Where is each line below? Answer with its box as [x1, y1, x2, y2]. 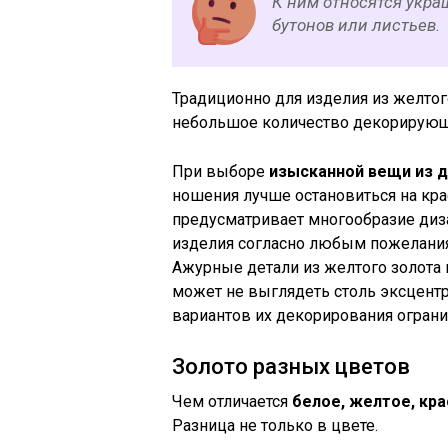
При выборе [172, 162, 269, 182]
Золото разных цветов [172, 354, 410, 380]
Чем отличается [172, 392, 292, 412]
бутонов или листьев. [272, 15, 440, 36]
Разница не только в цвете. [172, 416, 378, 436]
